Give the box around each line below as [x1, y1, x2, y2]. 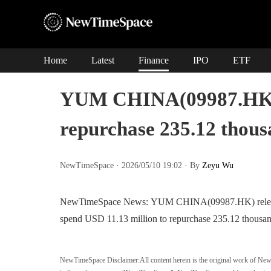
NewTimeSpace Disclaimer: [59, 256, 140, 264]
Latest [91, 55, 114, 65]
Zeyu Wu [201, 161, 233, 170]
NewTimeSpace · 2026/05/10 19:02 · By [59, 161, 202, 170]
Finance [139, 55, 169, 65]
